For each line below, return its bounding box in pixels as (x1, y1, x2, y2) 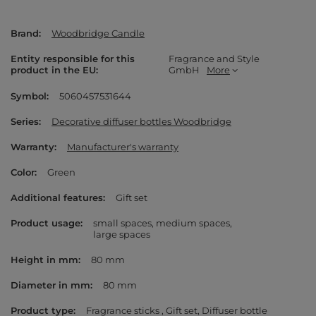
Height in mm (11, 254, 78, 266)
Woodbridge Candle (51, 28, 145, 39)
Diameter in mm (11, 279, 90, 291)
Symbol (11, 90, 47, 102)
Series (11, 116, 39, 128)
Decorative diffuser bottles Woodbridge (51, 116, 231, 128)
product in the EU (11, 64, 96, 76)
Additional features (11, 192, 103, 204)
